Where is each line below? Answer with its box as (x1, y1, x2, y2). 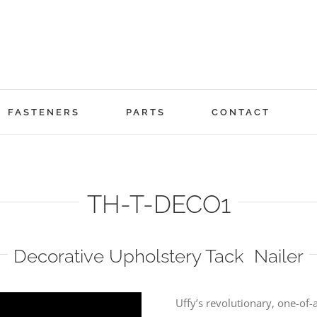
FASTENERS (7, 106, 80, 117)
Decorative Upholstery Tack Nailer (13, 245, 304, 267)
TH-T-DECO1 (86, 189, 231, 219)
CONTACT (211, 106, 270, 117)
